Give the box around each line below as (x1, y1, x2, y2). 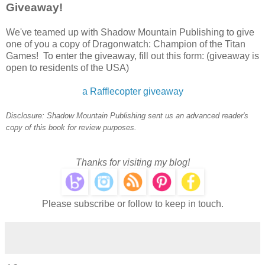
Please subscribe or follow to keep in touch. (41, 199, 224, 209)
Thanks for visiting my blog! (75, 157, 190, 168)
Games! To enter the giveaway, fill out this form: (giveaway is (6, 51, 259, 62)
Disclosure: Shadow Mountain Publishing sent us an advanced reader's (6, 111, 248, 121)
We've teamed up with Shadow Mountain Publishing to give (6, 27, 254, 38)
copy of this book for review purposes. (6, 123, 137, 132)
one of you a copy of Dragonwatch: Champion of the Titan (6, 39, 245, 50)
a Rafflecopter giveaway (82, 86, 183, 97)
